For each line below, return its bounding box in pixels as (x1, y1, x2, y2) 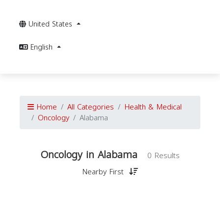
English (30, 41, 55, 54)
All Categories (67, 100, 114, 114)
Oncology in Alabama (40, 145, 137, 164)
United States (28, 18, 75, 31)
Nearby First (82, 165, 126, 179)
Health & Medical (124, 100, 182, 114)
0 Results (147, 149, 180, 163)
